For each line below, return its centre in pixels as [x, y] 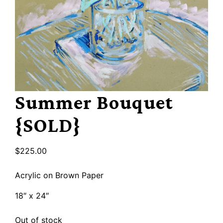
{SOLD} [48, 125]
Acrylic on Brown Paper [59, 175]
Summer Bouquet [94, 103]
